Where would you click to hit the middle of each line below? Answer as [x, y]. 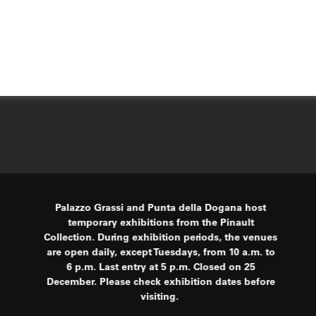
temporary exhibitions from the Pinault [160, 224]
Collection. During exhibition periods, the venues [161, 239]
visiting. [160, 298]
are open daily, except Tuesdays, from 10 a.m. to [160, 254]
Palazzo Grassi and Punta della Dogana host [161, 209]
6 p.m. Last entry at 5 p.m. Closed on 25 [160, 268]
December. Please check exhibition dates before [160, 283]
